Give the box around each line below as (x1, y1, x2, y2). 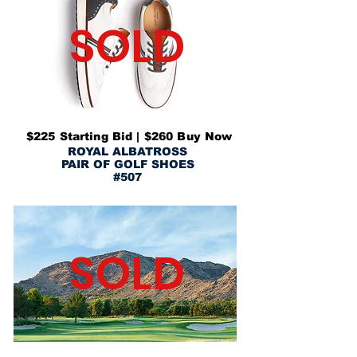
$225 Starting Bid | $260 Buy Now (18, 130, 245, 143)
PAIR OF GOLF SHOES (61, 158, 194, 171)
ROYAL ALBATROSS (68, 145, 187, 158)
